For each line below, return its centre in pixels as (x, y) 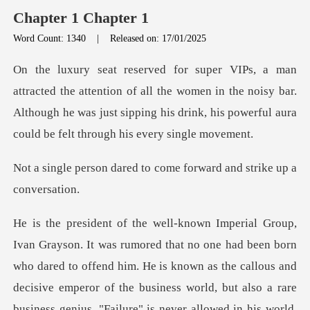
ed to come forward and (186, 168)
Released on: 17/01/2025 (158, 38)
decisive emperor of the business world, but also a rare (155, 288)
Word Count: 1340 (51, 38)
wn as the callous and (243, 266)
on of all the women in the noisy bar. (203, 91)
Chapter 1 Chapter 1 (81, 18)
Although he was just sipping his (96, 113)
